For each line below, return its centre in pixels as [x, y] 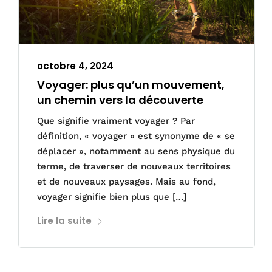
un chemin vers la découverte [120, 100]
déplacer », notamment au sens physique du [136, 151]
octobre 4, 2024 [75, 66]
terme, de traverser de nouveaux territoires [134, 167]
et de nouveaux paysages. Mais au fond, [126, 182]
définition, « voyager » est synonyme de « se [136, 136]
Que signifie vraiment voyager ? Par [116, 121]
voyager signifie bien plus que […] [112, 197]
